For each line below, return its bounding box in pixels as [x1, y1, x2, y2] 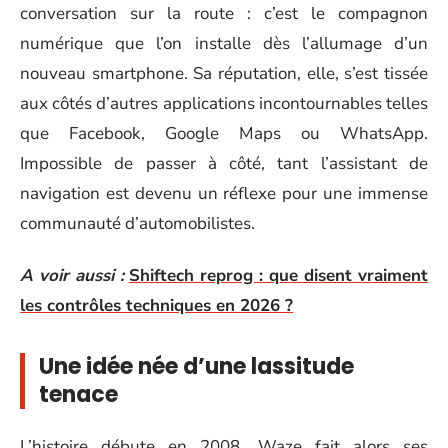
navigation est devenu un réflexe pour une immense [20, 181, 428, 205]
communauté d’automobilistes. [20, 211, 255, 235]
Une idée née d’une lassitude [39, 351, 354, 382]
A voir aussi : [20, 264, 124, 287]
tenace [39, 379, 118, 410]
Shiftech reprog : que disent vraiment [129, 264, 428, 287]
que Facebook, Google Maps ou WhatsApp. [20, 121, 428, 145]
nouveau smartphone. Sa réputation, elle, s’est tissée [20, 61, 428, 85]
